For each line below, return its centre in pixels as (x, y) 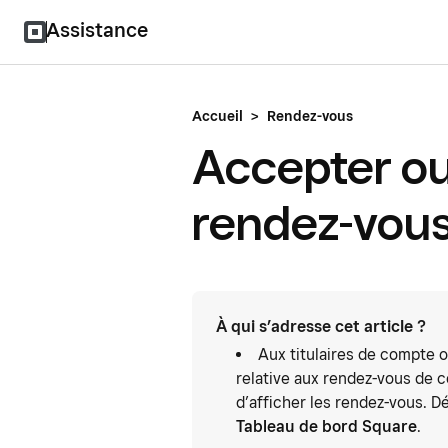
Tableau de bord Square (326, 426)
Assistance (97, 30)
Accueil (217, 116)
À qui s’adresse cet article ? (321, 326)
